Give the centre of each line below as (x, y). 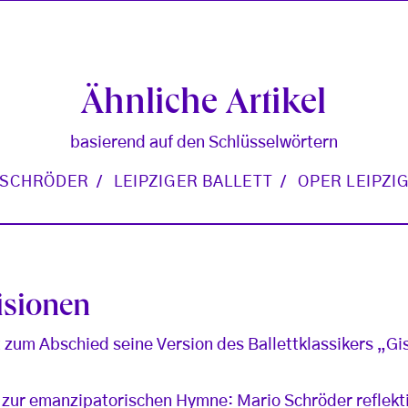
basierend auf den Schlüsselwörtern (204, 143)
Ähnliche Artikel (204, 105)
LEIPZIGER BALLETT (193, 181)
